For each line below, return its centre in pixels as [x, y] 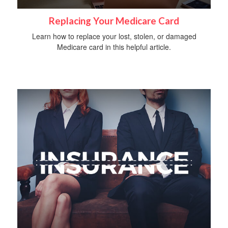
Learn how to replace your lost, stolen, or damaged [114, 36]
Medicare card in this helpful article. [114, 47]
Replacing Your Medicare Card [114, 21]
